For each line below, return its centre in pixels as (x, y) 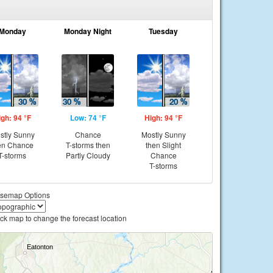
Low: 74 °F (88, 118)
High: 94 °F (163, 118)
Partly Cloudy (88, 155)
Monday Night (88, 31)
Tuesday (163, 31)
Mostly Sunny (163, 134)
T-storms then (88, 145)
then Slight (163, 145)
